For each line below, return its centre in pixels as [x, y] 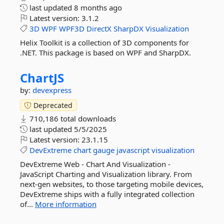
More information [66, 204]
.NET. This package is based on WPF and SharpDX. [105, 52]
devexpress [52, 90]
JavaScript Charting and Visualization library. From [106, 174]
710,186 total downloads [72, 118]
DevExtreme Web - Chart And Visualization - [95, 164]
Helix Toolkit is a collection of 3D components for [104, 42]
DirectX [99, 28]
